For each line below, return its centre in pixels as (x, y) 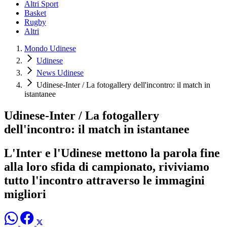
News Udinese (60, 73)
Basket (35, 13)
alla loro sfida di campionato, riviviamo (107, 166)
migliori (25, 194)
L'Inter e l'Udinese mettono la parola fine (112, 153)
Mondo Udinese (50, 48)
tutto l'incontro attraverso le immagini (104, 180)
